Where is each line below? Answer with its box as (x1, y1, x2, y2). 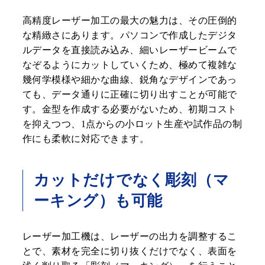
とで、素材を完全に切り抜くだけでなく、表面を (22, 246, 237, 257)
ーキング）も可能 (34, 192, 163, 210)
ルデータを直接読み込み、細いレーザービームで (22, 45, 237, 56)
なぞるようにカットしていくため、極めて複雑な (22, 60, 237, 70)
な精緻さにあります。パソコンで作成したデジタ (22, 30, 237, 41)
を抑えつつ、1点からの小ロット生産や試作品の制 (22, 119, 243, 130)
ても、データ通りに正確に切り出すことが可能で (22, 89, 237, 100)
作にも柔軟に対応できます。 (22, 134, 150, 144)
